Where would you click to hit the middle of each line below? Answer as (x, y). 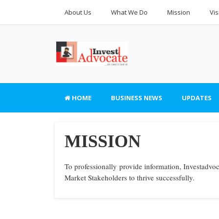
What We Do (129, 12)
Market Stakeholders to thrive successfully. (130, 177)
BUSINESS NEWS (137, 98)
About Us (78, 12)
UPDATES (197, 98)
